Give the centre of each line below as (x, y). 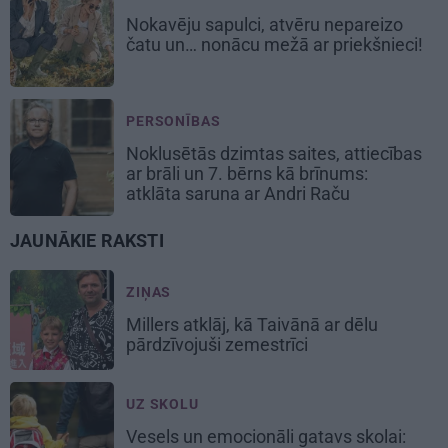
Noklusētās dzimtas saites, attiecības (274, 153)
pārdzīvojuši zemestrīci (219, 344)
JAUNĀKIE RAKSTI (87, 240)
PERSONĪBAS (173, 120)
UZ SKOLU (162, 403)
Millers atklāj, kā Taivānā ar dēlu (252, 324)
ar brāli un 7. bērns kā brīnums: (247, 173)
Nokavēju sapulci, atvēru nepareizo (264, 24)
